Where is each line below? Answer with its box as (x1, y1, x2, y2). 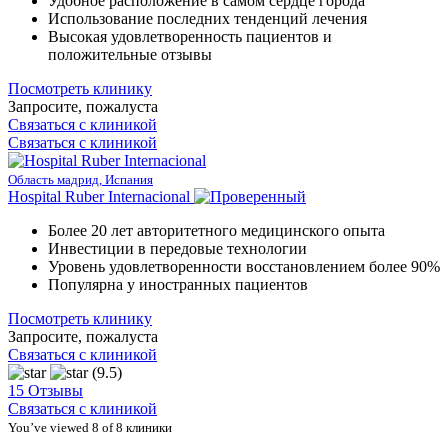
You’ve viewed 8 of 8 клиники (8, 419, 172, 435)
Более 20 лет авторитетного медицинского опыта (48, 221, 385, 239)
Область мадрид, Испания (8, 171, 153, 187)
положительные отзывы (48, 45, 212, 63)
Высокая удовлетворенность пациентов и (48, 27, 332, 45)
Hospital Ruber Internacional (8, 187, 190, 205)
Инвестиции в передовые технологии (48, 239, 307, 257)
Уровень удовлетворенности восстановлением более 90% (48, 257, 440, 275)
